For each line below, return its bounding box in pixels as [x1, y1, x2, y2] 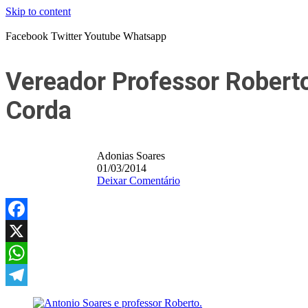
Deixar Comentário [96, 175, 180, 186]
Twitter [51, 30, 82, 42]
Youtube [84, 30, 120, 42]
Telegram [5, 291, 46, 302]
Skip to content [5, 5, 71, 17]
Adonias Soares [96, 150, 165, 162]
